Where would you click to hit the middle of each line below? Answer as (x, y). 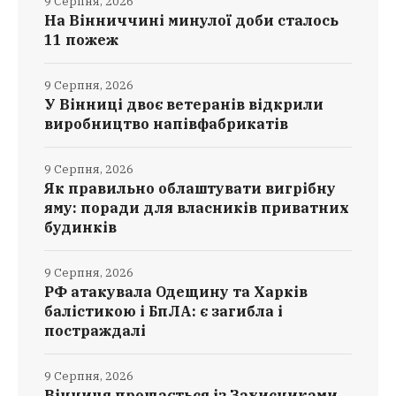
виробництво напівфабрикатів (166, 124)
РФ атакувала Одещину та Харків (176, 292)
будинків (80, 228)
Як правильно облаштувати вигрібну (190, 189)
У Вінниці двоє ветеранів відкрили (184, 105)
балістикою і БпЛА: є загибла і (164, 312)
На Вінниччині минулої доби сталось (191, 21)
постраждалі (95, 331)
